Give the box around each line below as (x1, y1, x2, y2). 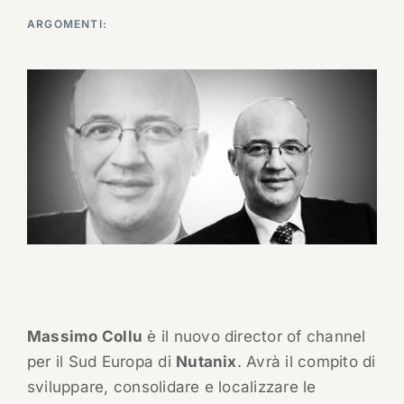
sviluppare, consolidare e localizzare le (26, 378, 317, 397)
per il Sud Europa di (26, 353, 177, 372)
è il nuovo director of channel (142, 327, 366, 346)
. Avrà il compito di (236, 353, 376, 372)
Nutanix (176, 353, 237, 372)
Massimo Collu (26, 327, 143, 346)
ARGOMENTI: (26, 17, 107, 31)
